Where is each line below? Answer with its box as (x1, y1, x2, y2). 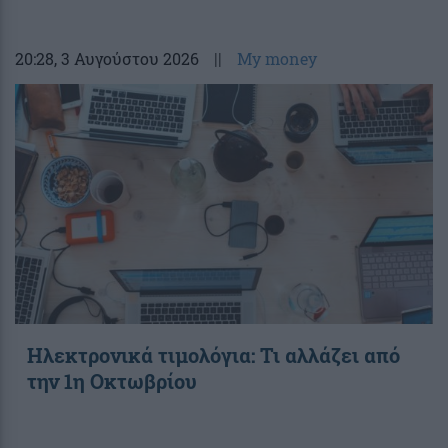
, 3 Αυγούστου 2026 (54, 47, 199, 69)
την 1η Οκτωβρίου (27, 367, 197, 394)
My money (237, 47, 317, 69)
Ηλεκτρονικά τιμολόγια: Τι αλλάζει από (27, 341, 400, 368)
